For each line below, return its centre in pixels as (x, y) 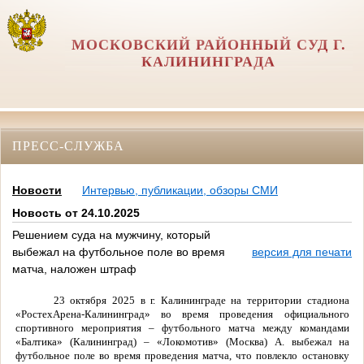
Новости (37, 191)
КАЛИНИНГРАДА (209, 62)
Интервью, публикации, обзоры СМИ (180, 191)
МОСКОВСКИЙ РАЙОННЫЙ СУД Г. (208, 45)
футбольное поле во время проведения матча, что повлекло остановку (182, 355)
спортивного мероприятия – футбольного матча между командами (182, 327)
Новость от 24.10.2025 (76, 213)
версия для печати (302, 252)
